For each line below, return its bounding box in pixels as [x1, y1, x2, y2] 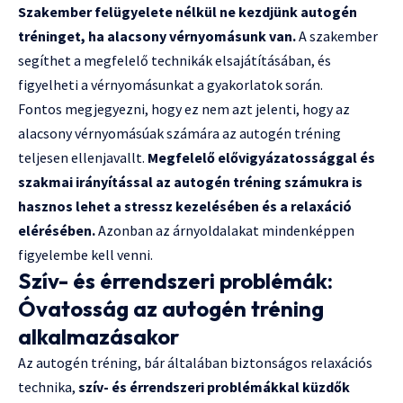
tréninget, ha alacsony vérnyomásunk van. [18, 26, 296, 45]
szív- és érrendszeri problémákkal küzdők [78, 377, 350, 396]
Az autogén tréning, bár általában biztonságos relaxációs [18, 353, 372, 372]
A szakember [296, 26, 378, 45]
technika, [18, 377, 78, 396]
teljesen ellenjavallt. [18, 148, 148, 166]
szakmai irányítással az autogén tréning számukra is [18, 172, 363, 191]
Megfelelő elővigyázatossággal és [148, 148, 375, 166]
